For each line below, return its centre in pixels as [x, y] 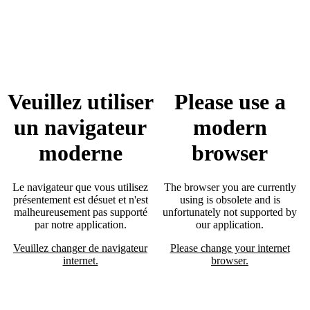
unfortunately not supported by [230, 212]
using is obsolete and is [230, 199]
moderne [80, 153]
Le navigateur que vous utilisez [80, 187]
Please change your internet [230, 248]
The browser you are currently [230, 187]
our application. [230, 224]
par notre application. [80, 224]
